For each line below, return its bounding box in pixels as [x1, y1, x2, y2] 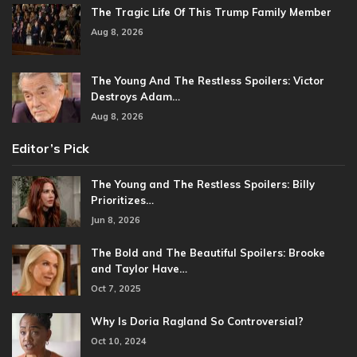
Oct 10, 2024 [91, 335, 147, 347]
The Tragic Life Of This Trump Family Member [91, 6, 331, 19]
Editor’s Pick [12, 140, 89, 157]
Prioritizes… [91, 194, 154, 207]
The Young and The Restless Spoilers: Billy [91, 178, 315, 191]
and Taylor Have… [91, 262, 187, 276]
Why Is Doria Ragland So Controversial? [91, 315, 304, 328]
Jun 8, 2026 [91, 214, 140, 226]
